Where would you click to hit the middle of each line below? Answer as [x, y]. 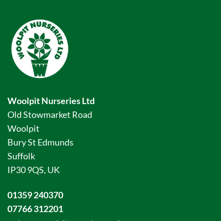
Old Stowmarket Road [50, 114]
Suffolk [21, 156]
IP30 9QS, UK [34, 170]
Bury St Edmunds [40, 142]
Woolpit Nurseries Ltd [51, 101]
